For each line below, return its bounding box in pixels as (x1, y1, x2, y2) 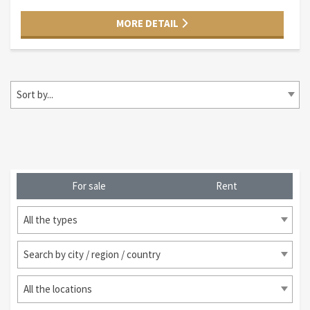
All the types (24, 213, 77, 226)
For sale (72, 179, 106, 192)
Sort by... (17, 88, 53, 101)
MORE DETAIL (116, 17, 181, 30)
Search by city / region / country (24, 248, 161, 261)
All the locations (24, 282, 92, 295)
